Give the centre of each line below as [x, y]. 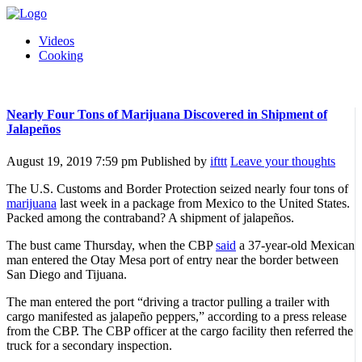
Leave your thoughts [283, 161]
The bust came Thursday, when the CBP [111, 245]
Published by [175, 161]
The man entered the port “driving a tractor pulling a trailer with [168, 301]
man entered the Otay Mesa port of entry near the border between [173, 259]
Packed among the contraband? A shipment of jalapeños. [150, 217]
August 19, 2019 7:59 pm [72, 161]
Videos [57, 41]
